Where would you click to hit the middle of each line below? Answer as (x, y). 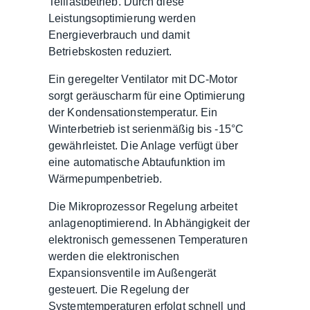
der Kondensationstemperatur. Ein (133, 112)
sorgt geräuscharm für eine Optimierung (147, 95)
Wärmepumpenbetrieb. (105, 179)
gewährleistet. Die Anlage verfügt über (143, 145)
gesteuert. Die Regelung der (119, 289)
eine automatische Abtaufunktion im (137, 162)
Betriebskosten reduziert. (110, 51)
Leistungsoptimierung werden (122, 18)
